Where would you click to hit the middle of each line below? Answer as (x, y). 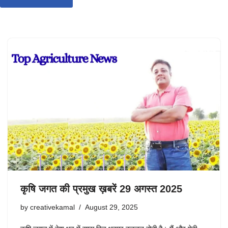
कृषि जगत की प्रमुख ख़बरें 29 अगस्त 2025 (101, 189)
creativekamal (52, 208)
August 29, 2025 (111, 208)
